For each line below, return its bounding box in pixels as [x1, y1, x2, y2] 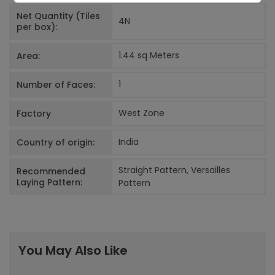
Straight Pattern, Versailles [118, 163, 230, 176]
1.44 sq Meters [118, 49, 179, 62]
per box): [17, 20, 57, 33]
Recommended [17, 165, 85, 177]
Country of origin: [17, 136, 95, 149]
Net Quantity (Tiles [17, 9, 100, 22]
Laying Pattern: [17, 176, 82, 188]
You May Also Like [18, 241, 128, 259]
